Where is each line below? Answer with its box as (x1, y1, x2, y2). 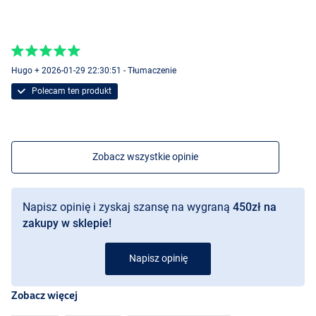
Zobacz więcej (11, 289, 78, 301)
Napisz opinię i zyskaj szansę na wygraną (23, 200, 233, 214)
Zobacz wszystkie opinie (92, 151, 198, 162)
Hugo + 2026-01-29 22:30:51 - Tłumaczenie (11, 65, 176, 75)
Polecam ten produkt (29, 85, 111, 96)
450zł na (233, 200, 276, 214)
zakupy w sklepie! (23, 217, 111, 230)
